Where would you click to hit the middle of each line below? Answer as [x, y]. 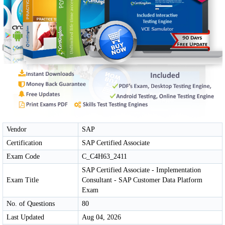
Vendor [17, 129]
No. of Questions [31, 203]
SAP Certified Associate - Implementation [141, 170]
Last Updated [25, 217]
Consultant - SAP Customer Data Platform [142, 180]
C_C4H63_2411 [104, 156]
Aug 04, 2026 [101, 217]
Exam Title [23, 180]
